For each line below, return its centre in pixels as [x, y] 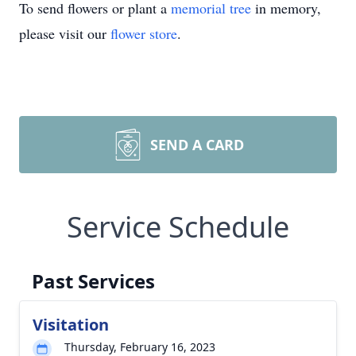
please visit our [65, 33]
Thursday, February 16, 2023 [140, 347]
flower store [144, 33]
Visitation [71, 325]
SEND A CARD [197, 145]
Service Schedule [178, 227]
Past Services [93, 281]
